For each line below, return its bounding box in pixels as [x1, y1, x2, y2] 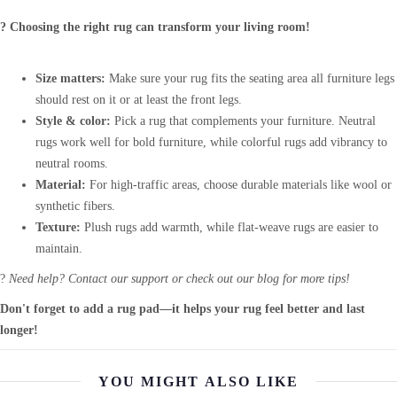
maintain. [35, 242, 82, 254]
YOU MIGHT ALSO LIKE [98, 374, 299, 388]
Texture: [35, 221, 81, 233]
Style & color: [35, 114, 111, 127]
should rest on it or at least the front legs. [35, 93, 242, 105]
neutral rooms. [35, 157, 108, 169]
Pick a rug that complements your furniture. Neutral [111, 114, 376, 127]
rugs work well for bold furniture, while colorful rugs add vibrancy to [35, 136, 387, 148]
